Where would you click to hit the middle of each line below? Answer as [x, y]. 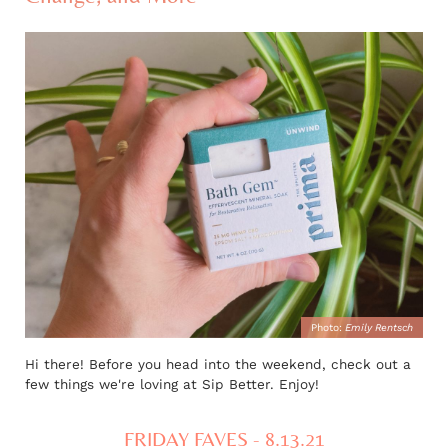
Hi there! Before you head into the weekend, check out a [218, 364]
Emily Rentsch [379, 327]
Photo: [328, 327]
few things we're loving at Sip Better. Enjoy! [172, 384]
